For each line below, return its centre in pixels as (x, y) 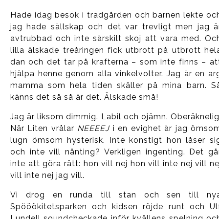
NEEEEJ (94, 128)
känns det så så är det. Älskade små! (84, 97)
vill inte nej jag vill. (47, 175)
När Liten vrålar (44, 128)
